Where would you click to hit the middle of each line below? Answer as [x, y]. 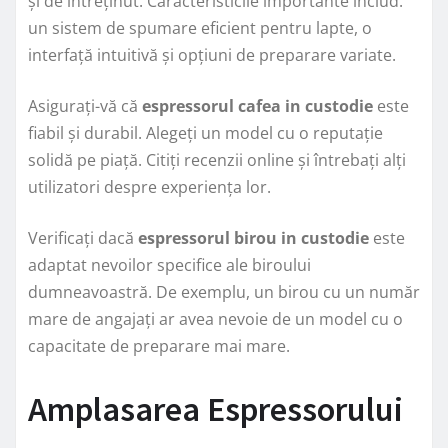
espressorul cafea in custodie [257, 105]
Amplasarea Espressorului [215, 408]
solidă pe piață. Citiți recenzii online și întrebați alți [217, 159]
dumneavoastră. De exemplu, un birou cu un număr [224, 291]
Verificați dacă [83, 237]
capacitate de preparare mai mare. [159, 345]
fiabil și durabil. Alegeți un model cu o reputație [205, 132]
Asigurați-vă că [85, 105]
